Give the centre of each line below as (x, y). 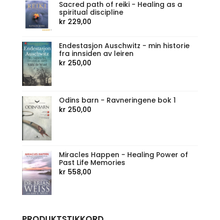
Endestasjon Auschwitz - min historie (124, 45)
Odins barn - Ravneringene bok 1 (117, 100)
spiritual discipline (91, 12)
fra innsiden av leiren (96, 53)
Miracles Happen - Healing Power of (123, 155)
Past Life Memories (92, 163)
